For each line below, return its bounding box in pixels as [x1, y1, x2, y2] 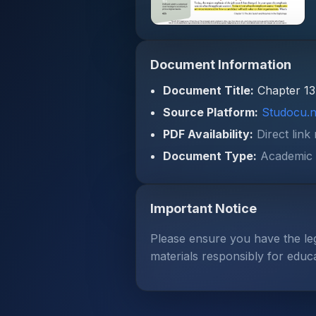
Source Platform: [163, 104, 258, 119]
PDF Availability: [163, 126, 253, 141]
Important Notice [150, 200, 257, 216]
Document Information [150, 56, 291, 72]
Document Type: [163, 148, 257, 163]
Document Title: [163, 83, 254, 97]
